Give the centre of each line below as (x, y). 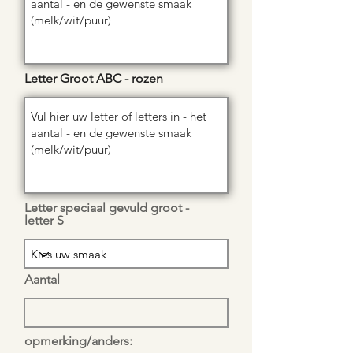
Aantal (42, 280)
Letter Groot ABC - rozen (94, 79)
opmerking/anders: (78, 341)
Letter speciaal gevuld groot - (107, 208)
